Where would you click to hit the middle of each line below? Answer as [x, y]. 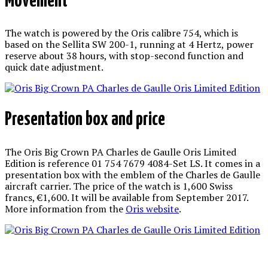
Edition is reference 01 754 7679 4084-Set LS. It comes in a [133, 163]
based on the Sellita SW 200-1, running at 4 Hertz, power [129, 44]
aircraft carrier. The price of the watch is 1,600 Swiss [119, 186]
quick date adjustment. [54, 67]
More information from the [65, 208]
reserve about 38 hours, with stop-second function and [124, 56]
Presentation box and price [85, 120]
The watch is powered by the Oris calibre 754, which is [121, 33]
